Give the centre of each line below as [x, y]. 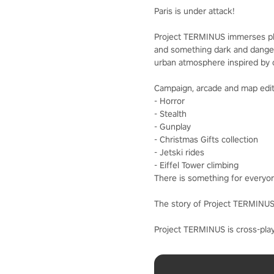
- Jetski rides [179, 152]
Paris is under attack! [194, 11]
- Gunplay [172, 126]
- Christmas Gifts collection [206, 139]
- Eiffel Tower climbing [196, 165]
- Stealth [170, 113]
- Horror [169, 101]
